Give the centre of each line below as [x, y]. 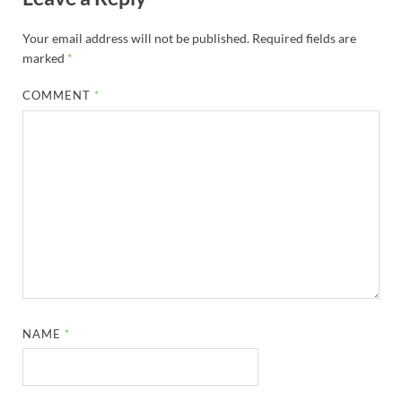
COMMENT [59, 96]
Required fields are [304, 39]
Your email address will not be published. [136, 39]
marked [45, 58]
